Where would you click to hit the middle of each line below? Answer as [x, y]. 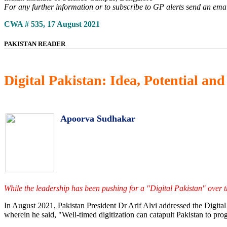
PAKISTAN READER [35, 44]
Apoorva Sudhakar [98, 119]
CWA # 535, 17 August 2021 [52, 24]
